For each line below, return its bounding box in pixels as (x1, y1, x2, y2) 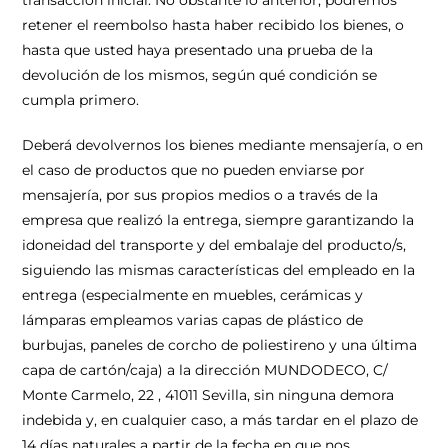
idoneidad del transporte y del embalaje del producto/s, (22, 236, 407, 254)
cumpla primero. (22, 91, 140, 109)
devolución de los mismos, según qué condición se (22, 66, 378, 84)
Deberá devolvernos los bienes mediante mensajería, (22, 136, 394, 154)
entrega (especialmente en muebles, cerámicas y (22, 286, 364, 304)
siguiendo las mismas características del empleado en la (22, 261, 416, 279)
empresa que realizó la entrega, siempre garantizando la (22, 211, 415, 229)
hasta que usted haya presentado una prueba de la (22, 41, 374, 59)
